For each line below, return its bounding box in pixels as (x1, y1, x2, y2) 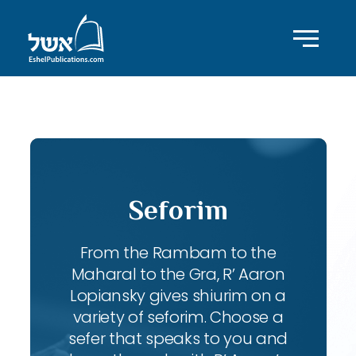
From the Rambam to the (79, 242, 277, 264)
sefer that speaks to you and (68, 327, 288, 350)
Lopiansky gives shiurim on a (70, 284, 286, 307)
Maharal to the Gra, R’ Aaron (71, 263, 285, 285)
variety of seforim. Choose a (72, 306, 284, 328)
